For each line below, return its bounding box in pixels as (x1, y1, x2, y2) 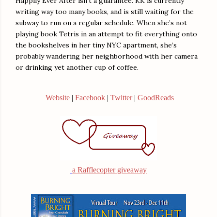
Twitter (110, 93, 132, 102)
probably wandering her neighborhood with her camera (15, 51, 198, 61)
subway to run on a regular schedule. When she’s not (15, 18, 187, 27)
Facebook (75, 93, 105, 102)
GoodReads (137, 93, 174, 102)
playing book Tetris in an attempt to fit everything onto (15, 29, 197, 38)
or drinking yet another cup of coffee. (15, 62, 139, 72)
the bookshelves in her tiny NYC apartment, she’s (15, 40, 177, 49)
